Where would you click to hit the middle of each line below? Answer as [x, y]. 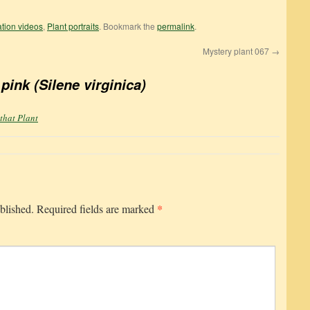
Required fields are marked [97, 209]
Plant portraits [73, 26]
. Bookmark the [128, 26]
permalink [176, 26]
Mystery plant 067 [237, 51]
